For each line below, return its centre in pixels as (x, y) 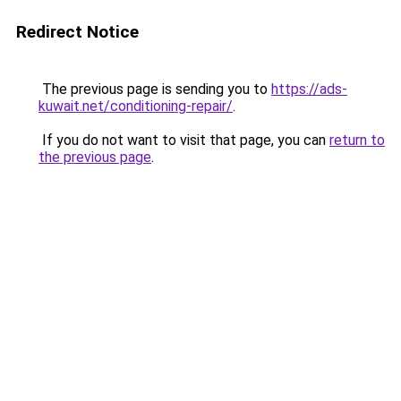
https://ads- (309, 89)
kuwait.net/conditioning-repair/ (136, 106)
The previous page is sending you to (155, 89)
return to (357, 140)
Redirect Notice (77, 32)
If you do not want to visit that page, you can (184, 140)
